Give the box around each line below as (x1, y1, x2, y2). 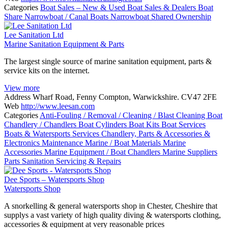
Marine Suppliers (162, 147, 217, 156)
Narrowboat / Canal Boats (24, 12, 110, 21)
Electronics (4, 138, 42, 147)
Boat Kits (129, 120, 161, 129)
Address (4, 92, 31, 101)
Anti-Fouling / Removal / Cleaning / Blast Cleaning (40, 110, 207, 120)
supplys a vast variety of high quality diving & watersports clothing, (4, 210, 221, 219)
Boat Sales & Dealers (127, 3, 198, 12)
